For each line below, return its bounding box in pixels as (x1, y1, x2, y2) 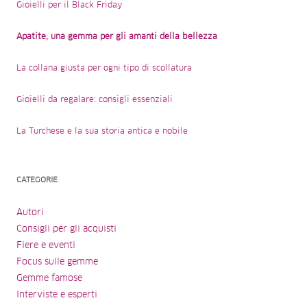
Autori (16, 208, 44, 217)
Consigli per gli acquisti (16, 224, 116, 234)
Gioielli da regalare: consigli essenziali (16, 95, 173, 104)
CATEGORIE (16, 175, 58, 184)
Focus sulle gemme (16, 257, 98, 267)
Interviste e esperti (16, 290, 97, 299)
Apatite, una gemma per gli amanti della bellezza (16, 32, 217, 41)
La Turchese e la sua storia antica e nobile (16, 127, 188, 136)
